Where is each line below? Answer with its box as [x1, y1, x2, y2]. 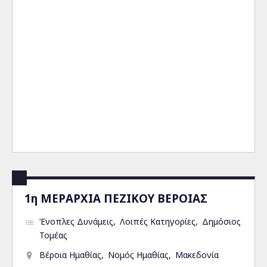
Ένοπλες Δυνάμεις [39, 216, 113, 227]
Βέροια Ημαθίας [39, 249, 101, 260]
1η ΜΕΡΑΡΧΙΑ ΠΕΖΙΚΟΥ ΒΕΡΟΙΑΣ [24, 191, 207, 206]
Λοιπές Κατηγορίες [120, 216, 195, 227]
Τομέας [39, 229, 67, 241]
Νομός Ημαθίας [108, 249, 169, 260]
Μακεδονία [175, 249, 219, 260]
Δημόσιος [202, 216, 241, 227]
